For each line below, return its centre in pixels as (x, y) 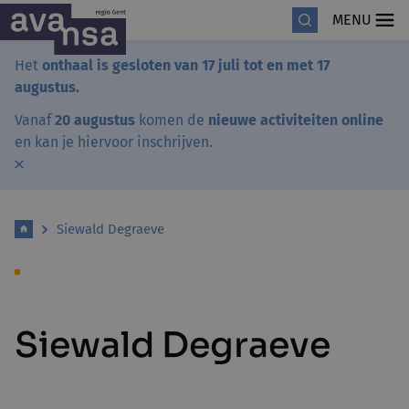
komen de (172, 120)
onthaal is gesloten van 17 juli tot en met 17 (186, 65)
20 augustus (93, 120)
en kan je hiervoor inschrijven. (114, 142)
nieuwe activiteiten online (296, 120)
